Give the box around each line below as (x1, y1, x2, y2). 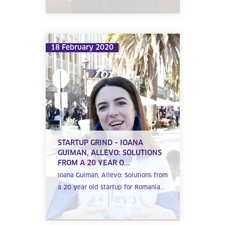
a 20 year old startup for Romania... (57, 185, 165, 191)
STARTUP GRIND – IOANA (57, 140, 143, 147)
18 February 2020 (50, 44, 114, 51)
